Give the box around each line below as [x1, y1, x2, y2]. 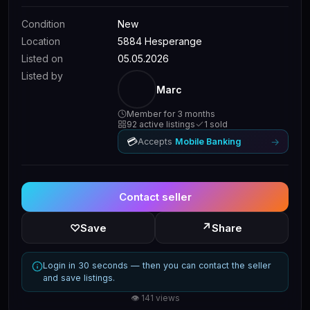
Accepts [138, 136, 176, 147]
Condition [21, 18, 65, 30]
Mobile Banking [175, 136, 241, 147]
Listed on [21, 53, 63, 64]
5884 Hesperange [118, 35, 203, 47]
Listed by [21, 70, 63, 82]
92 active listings [127, 119, 196, 129]
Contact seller [118, 190, 192, 203]
